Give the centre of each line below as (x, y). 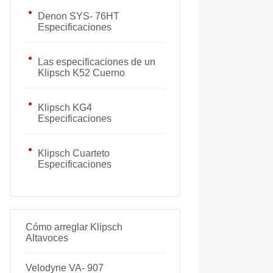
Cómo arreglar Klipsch (74, 227)
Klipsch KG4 (65, 108)
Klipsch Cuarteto (74, 153)
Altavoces (47, 238)
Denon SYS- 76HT (79, 16)
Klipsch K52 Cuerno (81, 73)
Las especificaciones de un (97, 62)
